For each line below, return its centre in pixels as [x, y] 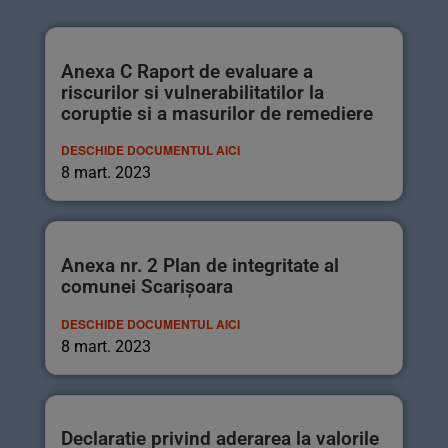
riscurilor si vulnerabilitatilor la [192, 92]
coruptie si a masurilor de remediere [217, 113]
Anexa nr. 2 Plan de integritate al [200, 265]
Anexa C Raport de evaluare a [187, 71]
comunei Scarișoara [147, 286]
